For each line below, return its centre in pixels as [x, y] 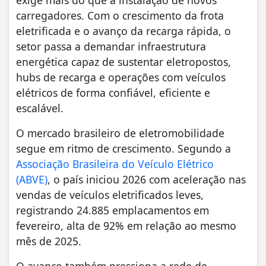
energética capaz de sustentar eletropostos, [123, 61]
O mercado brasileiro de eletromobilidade [120, 133]
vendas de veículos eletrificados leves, [110, 194]
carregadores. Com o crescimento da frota [120, 15]
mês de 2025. [49, 241]
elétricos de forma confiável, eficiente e [113, 92]
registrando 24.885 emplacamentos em [113, 210]
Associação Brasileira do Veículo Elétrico [115, 164]
